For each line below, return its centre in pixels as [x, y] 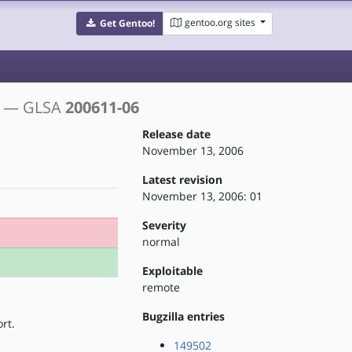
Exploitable [172, 271]
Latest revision [182, 180]
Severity [164, 225]
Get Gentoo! [127, 23]
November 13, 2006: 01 [202, 196]
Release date [176, 134]
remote [161, 287]
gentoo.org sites [220, 22]
